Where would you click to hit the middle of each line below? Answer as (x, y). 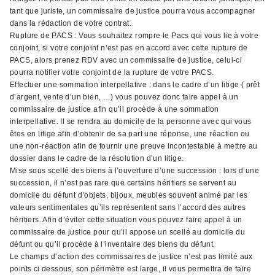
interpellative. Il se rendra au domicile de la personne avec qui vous (131, 122)
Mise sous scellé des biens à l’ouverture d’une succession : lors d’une (134, 171)
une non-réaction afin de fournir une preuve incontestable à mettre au (134, 146)
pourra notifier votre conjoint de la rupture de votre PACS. (112, 72)
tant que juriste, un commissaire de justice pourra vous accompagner (133, 11)
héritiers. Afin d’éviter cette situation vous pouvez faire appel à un (126, 220)
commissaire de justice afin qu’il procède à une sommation (114, 109)
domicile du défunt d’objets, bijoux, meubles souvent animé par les (129, 195)
